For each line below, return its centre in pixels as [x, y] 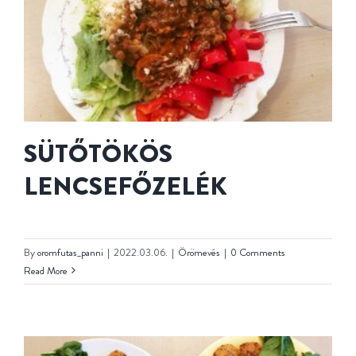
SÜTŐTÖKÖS [98, 153]
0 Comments [258, 252]
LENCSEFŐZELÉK [126, 186]
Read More [46, 270]
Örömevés [199, 252]
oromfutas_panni [70, 252]
